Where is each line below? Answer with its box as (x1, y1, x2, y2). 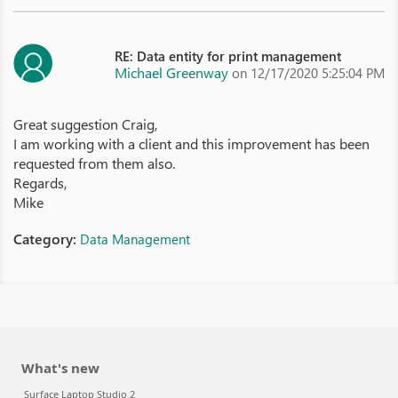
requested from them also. (13, 154, 175, 172)
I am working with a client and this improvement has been (13, 134, 370, 153)
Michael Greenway (115, 63, 228, 82)
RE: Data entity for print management (115, 47, 341, 65)
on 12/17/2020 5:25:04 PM (232, 64, 385, 82)
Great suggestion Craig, (13, 115, 157, 133)
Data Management (80, 230, 190, 248)
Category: (13, 229, 80, 248)
